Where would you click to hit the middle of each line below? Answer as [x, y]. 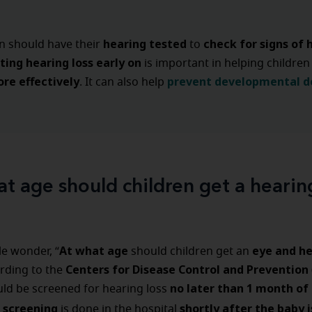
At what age [94, 251]
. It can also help [122, 82]
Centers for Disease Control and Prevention [186, 270]
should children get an [190, 251]
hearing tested [146, 44]
